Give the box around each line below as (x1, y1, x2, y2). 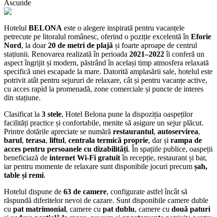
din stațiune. (4, 93, 41, 102)
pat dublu (103, 204, 135, 213)
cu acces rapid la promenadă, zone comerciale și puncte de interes (4, 84, 203, 93)
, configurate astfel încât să (107, 187, 187, 196)
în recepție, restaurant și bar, (120, 153, 207, 162)
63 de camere (63, 187, 107, 196)
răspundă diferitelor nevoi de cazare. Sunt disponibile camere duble (4, 196, 208, 204)
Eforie (191, 32, 211, 41)
